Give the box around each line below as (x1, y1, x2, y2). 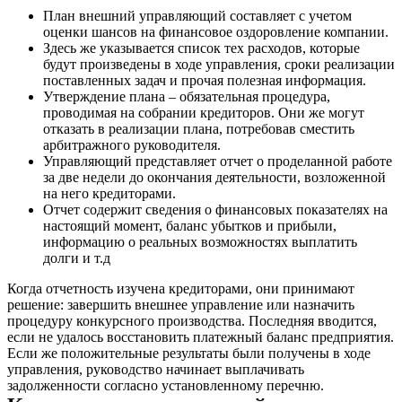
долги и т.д (43, 249, 110, 266)
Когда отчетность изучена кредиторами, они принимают (7, 280, 354, 296)
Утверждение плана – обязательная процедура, (43, 88, 330, 104)
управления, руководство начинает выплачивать (7, 361, 304, 377)
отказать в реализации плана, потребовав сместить (43, 120, 354, 136)
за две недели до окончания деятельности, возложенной (43, 169, 386, 185)
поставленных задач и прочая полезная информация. (43, 72, 366, 88)
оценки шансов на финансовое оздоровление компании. (43, 23, 389, 39)
